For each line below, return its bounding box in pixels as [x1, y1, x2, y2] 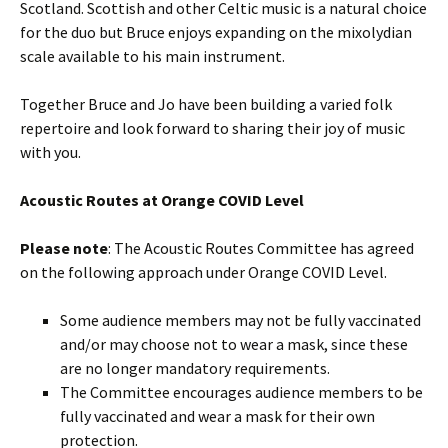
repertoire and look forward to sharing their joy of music [20, 118, 405, 138]
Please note [20, 238, 108, 258]
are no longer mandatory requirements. [60, 358, 330, 378]
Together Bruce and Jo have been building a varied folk [20, 94, 392, 114]
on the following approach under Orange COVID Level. [20, 262, 387, 282]
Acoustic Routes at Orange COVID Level [20, 190, 304, 210]
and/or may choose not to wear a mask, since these [60, 334, 408, 354]
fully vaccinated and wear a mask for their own [60, 406, 375, 426]
